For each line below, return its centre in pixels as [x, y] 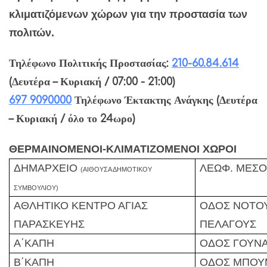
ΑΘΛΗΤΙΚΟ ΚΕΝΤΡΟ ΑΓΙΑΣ [81, 205]
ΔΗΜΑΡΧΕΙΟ [47, 168]
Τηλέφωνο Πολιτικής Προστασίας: [90, 63]
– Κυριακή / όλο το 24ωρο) [72, 118]
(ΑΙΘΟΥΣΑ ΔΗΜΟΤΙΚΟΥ [117, 169]
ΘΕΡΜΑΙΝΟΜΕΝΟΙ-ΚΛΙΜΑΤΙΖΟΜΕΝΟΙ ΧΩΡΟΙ [123, 149]
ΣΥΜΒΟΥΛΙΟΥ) [36, 187]
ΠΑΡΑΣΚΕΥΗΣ [49, 224]
